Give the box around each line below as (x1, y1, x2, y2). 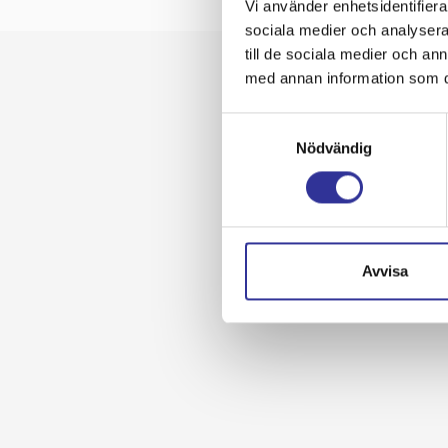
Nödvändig (295, 139, 373, 157)
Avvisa (361, 262, 408, 280)
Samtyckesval (221, 115, 317, 133)
